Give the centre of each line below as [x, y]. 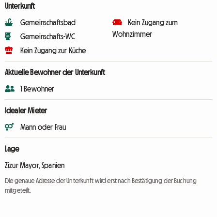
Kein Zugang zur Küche [53, 50]
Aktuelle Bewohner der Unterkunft [55, 72]
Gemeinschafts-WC [48, 36]
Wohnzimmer [132, 34]
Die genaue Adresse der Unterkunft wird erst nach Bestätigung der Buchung [101, 181]
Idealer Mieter [26, 110]
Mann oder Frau [43, 127]
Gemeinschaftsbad [48, 22]
